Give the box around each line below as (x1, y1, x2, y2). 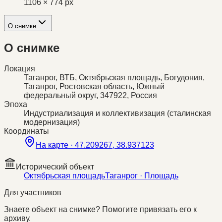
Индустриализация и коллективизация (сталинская (24, 109, 211, 118)
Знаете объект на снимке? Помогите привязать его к (4, 205, 197, 214)
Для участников (4, 188, 61, 197)
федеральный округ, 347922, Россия (24, 91, 157, 100)
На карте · (36, 141, 75, 150)
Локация (4, 64, 35, 73)
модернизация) (24, 118, 80, 127)
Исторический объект (16, 163, 94, 171)
